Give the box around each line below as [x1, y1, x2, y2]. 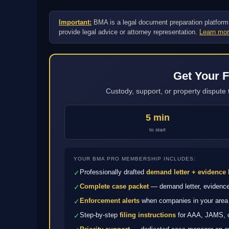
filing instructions [120, 211, 176, 219]
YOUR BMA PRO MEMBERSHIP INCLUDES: [74, 156, 196, 162]
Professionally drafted [80, 168, 146, 176]
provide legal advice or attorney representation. [59, 28, 199, 36]
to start [149, 127, 166, 132]
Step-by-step [80, 211, 120, 219]
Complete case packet [80, 182, 149, 190]
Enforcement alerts [80, 197, 140, 204]
